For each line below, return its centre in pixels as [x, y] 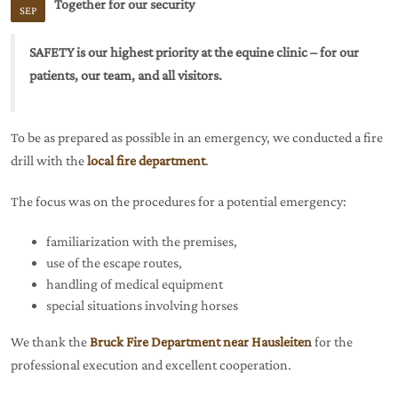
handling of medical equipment [135, 284]
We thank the [50, 342]
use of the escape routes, [114, 263]
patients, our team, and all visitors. [126, 75]
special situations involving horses [142, 305]
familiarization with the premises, [142, 241]
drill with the [49, 160]
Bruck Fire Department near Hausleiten [201, 342]
